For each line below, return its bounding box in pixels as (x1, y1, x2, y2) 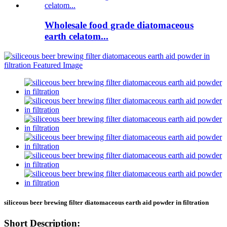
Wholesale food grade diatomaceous (45, 20, 194, 31)
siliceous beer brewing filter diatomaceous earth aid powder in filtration (4, 198, 209, 206)
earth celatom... (45, 31, 108, 42)
